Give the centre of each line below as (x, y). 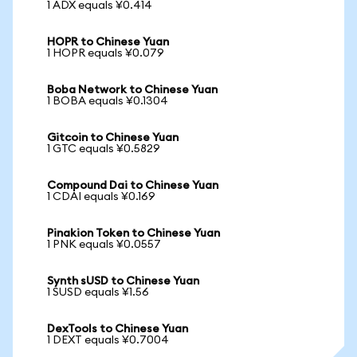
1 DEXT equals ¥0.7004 (108, 340)
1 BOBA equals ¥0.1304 (108, 101)
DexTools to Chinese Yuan (118, 329)
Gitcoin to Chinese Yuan (113, 138)
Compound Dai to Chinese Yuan (133, 186)
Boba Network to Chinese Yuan (132, 90)
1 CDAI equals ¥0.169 (101, 197)
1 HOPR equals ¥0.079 (106, 53)
